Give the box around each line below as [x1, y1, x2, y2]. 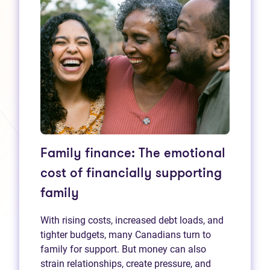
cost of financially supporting [40, 166, 222, 181]
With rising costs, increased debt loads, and [40, 214, 224, 226]
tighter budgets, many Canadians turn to [40, 228, 211, 240]
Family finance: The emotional [40, 146, 225, 161]
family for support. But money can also [40, 243, 206, 255]
